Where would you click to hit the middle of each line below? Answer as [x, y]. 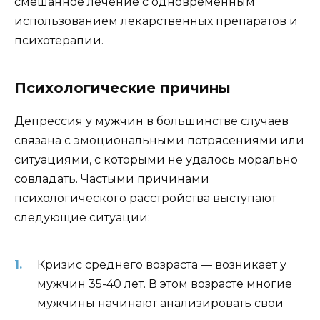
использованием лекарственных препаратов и [156, 21]
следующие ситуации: [82, 218]
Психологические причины [122, 88]
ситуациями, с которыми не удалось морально [156, 160]
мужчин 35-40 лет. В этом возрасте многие [165, 284]
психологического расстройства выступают [145, 199]
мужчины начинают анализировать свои [160, 303]
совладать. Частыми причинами [112, 179]
